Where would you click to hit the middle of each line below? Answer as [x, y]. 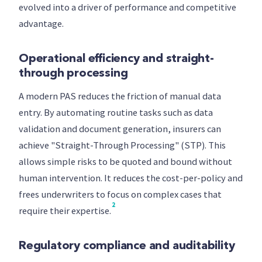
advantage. [41, 24]
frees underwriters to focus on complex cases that [120, 194]
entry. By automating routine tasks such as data [116, 113]
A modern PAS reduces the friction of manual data [120, 96]
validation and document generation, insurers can [120, 129]
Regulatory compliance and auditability [127, 246]
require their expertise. [65, 211]
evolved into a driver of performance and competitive [127, 7]
